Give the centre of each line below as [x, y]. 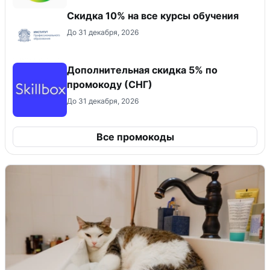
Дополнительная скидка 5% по [142, 70]
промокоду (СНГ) [110, 84]
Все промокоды [135, 137]
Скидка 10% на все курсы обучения [153, 15]
